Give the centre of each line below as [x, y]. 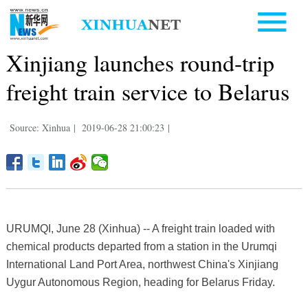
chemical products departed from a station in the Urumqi [141, 246]
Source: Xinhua [40, 127]
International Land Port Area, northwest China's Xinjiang [142, 264]
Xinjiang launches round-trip [140, 62]
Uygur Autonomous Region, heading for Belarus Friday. [140, 282]
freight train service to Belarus [147, 91]
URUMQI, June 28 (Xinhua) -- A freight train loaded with [140, 228]
